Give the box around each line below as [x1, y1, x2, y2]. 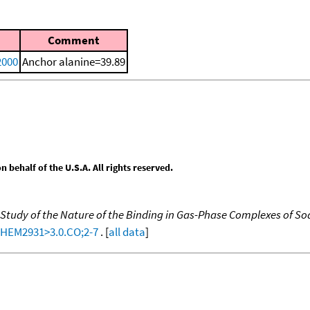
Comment [48, 33, 100, 48]
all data [109, 224, 145, 239]
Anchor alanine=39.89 [22, 54, 125, 70]
